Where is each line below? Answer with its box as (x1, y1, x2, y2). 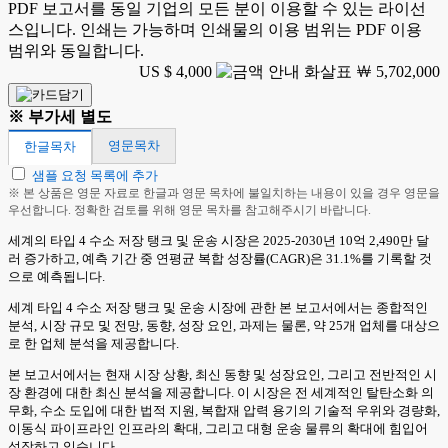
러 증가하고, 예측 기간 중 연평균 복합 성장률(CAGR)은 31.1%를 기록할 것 (8, 251, 432, 266)
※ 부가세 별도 (8, 108, 112, 125)
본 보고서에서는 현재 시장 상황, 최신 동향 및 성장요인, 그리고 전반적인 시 (8, 367, 437, 382)
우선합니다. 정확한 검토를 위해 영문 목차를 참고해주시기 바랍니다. (8, 203, 371, 217)
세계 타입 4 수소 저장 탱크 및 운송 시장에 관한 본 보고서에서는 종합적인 (8, 300, 428, 315)
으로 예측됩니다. (8, 269, 105, 284)
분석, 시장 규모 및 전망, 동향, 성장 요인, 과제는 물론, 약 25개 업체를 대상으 (8, 318, 440, 333)
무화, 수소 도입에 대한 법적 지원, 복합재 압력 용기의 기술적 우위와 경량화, (8, 403, 440, 418)
